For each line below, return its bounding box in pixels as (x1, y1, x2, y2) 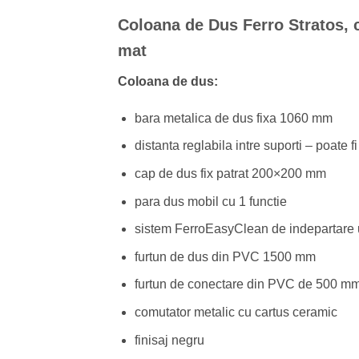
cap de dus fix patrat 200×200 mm (134, 166, 326, 180)
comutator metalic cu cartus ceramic (134, 305, 337, 319)
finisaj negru (134, 333, 204, 347)
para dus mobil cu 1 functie (134, 194, 287, 208)
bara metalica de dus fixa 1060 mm (134, 111, 333, 125)
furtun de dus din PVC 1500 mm (134, 249, 316, 264)
